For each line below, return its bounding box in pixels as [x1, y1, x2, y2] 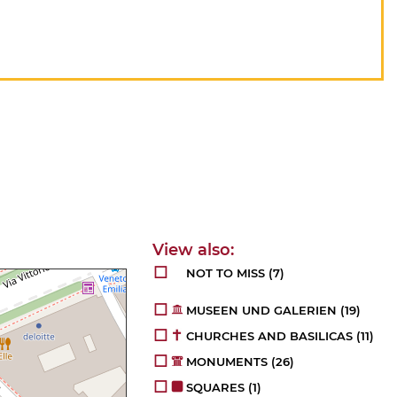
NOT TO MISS [186, 265, 266, 280]
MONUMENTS [186, 354, 269, 369]
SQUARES [186, 379, 245, 394]
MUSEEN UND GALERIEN [186, 302, 338, 317]
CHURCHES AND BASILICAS [186, 328, 354, 343]
